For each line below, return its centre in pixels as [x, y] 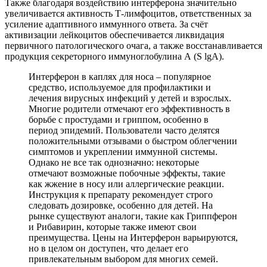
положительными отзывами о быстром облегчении [133, 141]
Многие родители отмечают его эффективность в [129, 108]
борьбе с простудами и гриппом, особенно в [119, 119]
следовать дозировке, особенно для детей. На [121, 205]
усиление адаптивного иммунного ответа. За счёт [106, 24]
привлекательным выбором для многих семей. [123, 259]
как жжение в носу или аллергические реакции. [126, 184]
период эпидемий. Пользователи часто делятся [124, 130]
